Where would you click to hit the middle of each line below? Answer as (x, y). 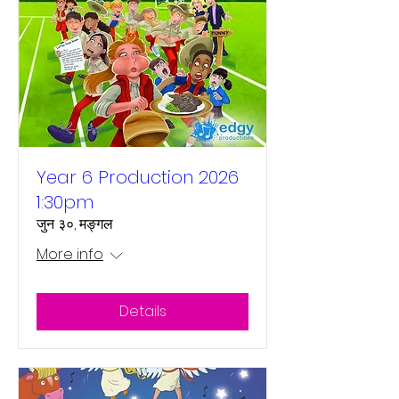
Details (142, 311)
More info (70, 254)
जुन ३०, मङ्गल (75, 224)
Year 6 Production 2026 (138, 177)
